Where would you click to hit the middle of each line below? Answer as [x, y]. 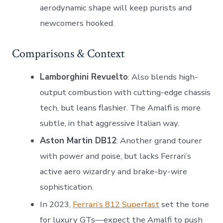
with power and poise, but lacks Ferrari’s [116, 156]
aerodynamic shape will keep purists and [116, 7]
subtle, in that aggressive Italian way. [110, 123]
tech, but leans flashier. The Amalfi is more [120, 108]
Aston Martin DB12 [78, 141]
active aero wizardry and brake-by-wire [114, 172]
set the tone [184, 205]
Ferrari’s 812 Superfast [116, 205]
